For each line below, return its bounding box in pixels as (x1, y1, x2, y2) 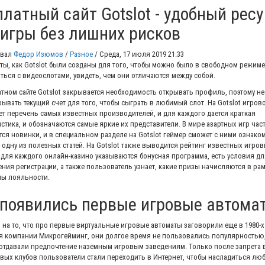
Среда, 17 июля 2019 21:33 (97, 50, 184, 59)
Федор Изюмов (13, 50, 63, 59)
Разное (69, 50, 93, 59)
